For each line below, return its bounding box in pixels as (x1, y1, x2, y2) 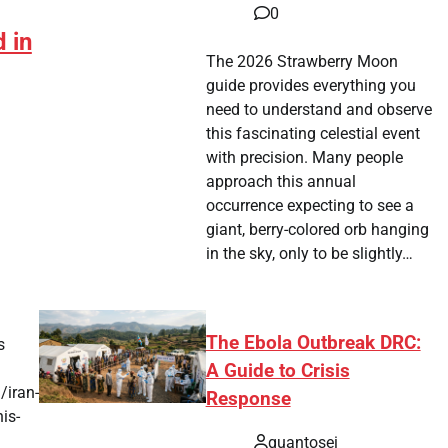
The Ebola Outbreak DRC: (205, 331, 421, 354)
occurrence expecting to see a (206, 195, 415, 215)
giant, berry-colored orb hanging (206, 219, 430, 239)
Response (205, 387, 291, 410)
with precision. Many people (206, 147, 404, 167)
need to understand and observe (206, 99, 433, 119)
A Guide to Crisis (205, 359, 350, 382)
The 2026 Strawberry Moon (206, 51, 399, 71)
